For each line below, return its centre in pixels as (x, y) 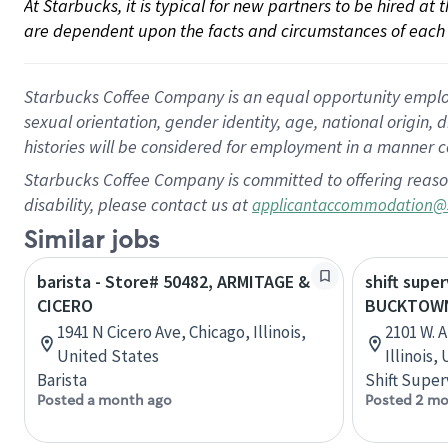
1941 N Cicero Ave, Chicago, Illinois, (181, 332)
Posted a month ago (104, 400)
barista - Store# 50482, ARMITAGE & (173, 281)
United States (108, 356)
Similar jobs (91, 240)
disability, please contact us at (138, 204)
